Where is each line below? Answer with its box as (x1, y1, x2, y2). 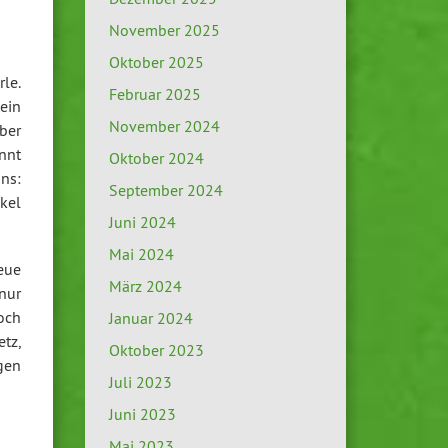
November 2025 (108, 20, 220, 41)
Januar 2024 (108, 308, 193, 329)
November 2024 (108, 116, 220, 137)
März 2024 (108, 276, 182, 297)
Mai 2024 (108, 244, 174, 265)
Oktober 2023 (108, 340, 204, 361)
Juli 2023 (108, 372, 172, 393)
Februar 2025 (108, 84, 201, 105)
